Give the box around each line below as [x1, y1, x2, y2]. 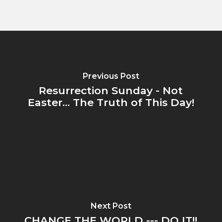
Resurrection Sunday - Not [39, 84, 183, 97]
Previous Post [82, 71, 139, 81]
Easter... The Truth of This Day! [27, 96, 194, 109]
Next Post [90, 201, 131, 211]
